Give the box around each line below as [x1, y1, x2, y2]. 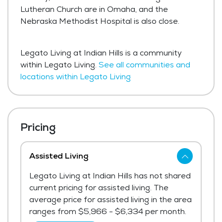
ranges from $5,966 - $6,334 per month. [29, 206, 186, 217]
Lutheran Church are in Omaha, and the [20, 4, 168, 15]
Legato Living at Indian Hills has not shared [29, 170, 191, 181]
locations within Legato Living [20, 71, 131, 82]
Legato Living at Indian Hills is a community [20, 48, 182, 58]
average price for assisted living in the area [29, 194, 192, 205]
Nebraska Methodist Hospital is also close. [20, 16, 179, 27]
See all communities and [99, 59, 190, 70]
